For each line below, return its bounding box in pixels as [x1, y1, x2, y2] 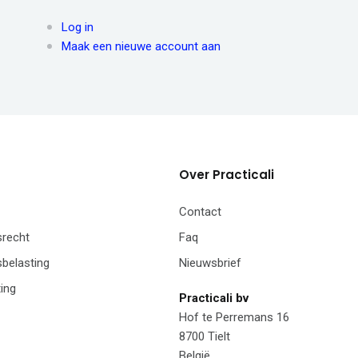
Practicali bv [179, 291, 249, 306]
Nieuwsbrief [179, 256, 241, 271]
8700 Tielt [179, 329, 230, 344]
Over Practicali [179, 166, 274, 184]
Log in [62, 20, 93, 35]
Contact [179, 205, 221, 220]
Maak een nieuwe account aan [62, 39, 221, 54]
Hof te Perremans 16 [179, 310, 289, 325]
